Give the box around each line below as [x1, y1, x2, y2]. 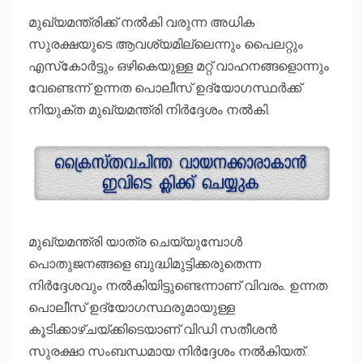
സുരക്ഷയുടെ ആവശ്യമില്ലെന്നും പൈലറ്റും [28, 36, 303, 53]
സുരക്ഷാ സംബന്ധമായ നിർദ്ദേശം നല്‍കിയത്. [28, 343, 307, 360]
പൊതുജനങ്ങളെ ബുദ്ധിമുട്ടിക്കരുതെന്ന [28, 255, 261, 272]
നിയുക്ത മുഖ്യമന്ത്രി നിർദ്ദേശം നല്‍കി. [28, 101, 270, 118]
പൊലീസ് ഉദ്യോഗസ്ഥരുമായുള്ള [28, 299, 235, 316]
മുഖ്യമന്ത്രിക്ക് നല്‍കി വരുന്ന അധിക [28, 14, 254, 31]
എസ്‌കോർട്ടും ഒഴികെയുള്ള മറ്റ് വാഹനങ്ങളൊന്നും [28, 58, 329, 75]
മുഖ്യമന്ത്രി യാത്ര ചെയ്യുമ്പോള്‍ [28, 233, 242, 250]
